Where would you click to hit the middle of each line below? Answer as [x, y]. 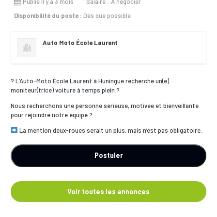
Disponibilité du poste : [48, 15]
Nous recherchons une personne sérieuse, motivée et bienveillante [105, 105]
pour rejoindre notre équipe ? [52, 115]
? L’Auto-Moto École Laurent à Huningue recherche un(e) [90, 81]
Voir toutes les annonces [108, 191]
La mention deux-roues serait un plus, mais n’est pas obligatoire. [110, 130]
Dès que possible [106, 15]
